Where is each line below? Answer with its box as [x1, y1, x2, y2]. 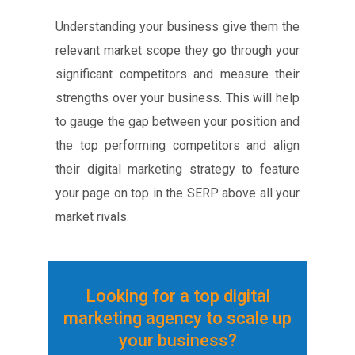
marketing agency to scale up [63, 307, 292, 328]
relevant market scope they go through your [55, 42, 300, 58]
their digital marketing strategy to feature [55, 161, 300, 177]
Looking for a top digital [85, 285, 270, 306]
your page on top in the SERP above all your [55, 185, 300, 200]
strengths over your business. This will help [55, 90, 300, 105]
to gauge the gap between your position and [55, 113, 300, 129]
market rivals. [55, 208, 129, 224]
